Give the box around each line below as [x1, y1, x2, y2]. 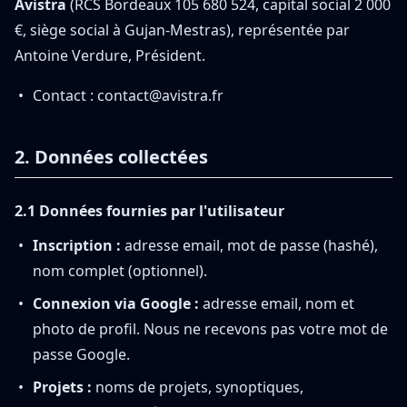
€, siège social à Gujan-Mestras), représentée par [15, 20, 350, 40]
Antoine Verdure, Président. [15, 45, 205, 65]
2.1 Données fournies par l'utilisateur [15, 201, 284, 221]
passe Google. [33, 344, 130, 364]
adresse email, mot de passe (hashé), [121, 235, 378, 255]
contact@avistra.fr [97, 85, 223, 105]
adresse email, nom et [199, 293, 354, 313]
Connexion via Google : [33, 293, 199, 313]
